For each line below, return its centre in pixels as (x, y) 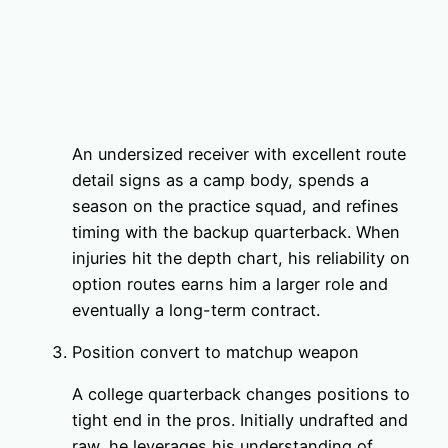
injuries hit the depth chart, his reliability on (241, 257)
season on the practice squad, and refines (235, 205)
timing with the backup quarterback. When (236, 231)
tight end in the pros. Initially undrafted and (240, 420)
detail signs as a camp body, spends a (220, 179)
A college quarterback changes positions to (241, 394)
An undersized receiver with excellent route (239, 153)
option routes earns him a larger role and (230, 283)
